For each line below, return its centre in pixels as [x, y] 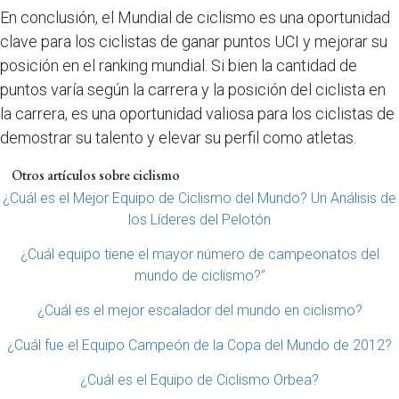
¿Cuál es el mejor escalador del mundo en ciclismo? [199, 311]
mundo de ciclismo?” [199, 276]
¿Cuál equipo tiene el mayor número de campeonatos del [199, 255]
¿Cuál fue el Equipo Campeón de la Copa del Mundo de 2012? [199, 346]
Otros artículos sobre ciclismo [95, 175]
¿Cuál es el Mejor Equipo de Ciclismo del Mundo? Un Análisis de [199, 199]
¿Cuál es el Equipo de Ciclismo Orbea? [199, 380]
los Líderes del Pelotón [199, 220]
